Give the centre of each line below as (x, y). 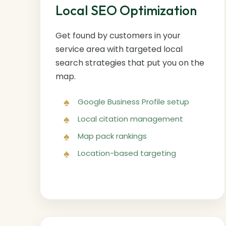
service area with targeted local (119, 49)
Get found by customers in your (118, 35)
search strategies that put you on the (130, 63)
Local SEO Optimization (126, 10)
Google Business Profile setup (133, 101)
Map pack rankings (112, 136)
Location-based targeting (127, 153)
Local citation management (130, 119)
